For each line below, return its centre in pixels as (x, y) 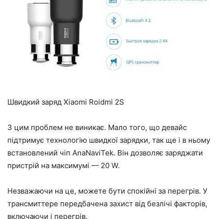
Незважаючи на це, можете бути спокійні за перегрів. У (107, 191)
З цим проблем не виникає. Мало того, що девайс (97, 127)
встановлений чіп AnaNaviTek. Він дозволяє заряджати (105, 153)
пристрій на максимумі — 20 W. (64, 165)
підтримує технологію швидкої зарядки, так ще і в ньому (109, 140)
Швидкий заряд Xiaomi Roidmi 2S (66, 102)
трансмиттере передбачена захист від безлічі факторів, (107, 203)
